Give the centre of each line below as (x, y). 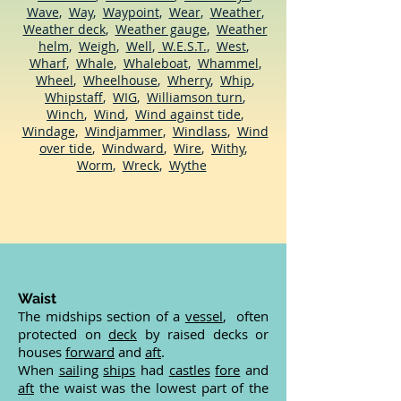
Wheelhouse (120, 80)
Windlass (200, 131)
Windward (133, 148)
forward (90, 352)
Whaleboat (155, 63)
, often (246, 316)
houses (42, 352)
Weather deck (64, 29)
